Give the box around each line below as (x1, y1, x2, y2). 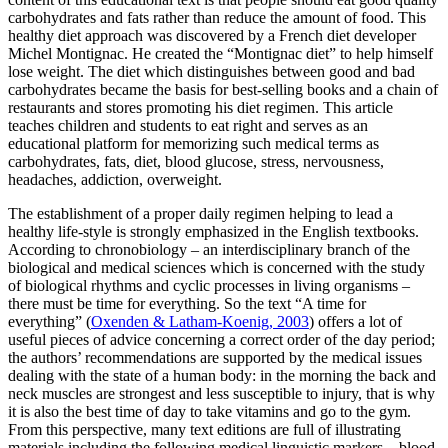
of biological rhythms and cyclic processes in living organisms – (8, 277, 410, 295)
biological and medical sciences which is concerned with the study (8, 259, 425, 277)
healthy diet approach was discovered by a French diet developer (8, 27, 416, 45)
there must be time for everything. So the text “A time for (8, 295, 366, 313)
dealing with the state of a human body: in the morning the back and (8, 367, 436, 385)
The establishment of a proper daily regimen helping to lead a (8, 205, 393, 223)
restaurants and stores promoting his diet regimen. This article (8, 99, 393, 117)
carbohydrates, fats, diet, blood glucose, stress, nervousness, (8, 153, 384, 171)
